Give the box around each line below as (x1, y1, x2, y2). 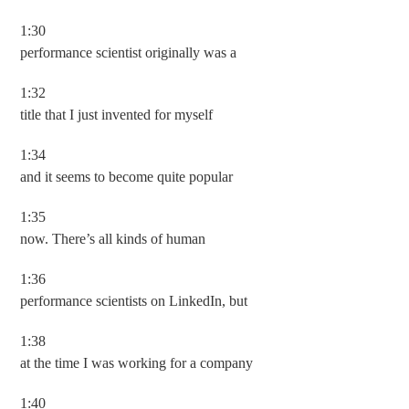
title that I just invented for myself (20, 107, 214, 122)
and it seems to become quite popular (20, 169, 234, 184)
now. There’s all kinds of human (20, 231, 206, 246)
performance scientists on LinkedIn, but (20, 293, 248, 309)
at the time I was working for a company (20, 355, 254, 371)
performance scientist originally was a (20, 45, 237, 60)
